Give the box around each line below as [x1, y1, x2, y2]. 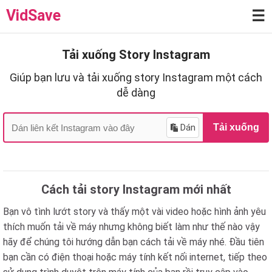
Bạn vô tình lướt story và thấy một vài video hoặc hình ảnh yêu [3, 206, 266, 217]
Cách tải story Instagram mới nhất [41, 182, 231, 197]
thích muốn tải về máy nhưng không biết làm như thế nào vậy [3, 221, 260, 233]
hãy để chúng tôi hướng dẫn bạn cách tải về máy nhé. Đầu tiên [3, 236, 264, 248]
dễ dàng [117, 86, 155, 99]
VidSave [6, 7, 61, 24]
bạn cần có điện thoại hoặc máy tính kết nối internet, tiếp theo [3, 251, 267, 263]
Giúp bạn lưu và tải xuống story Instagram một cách [10, 71, 262, 84]
